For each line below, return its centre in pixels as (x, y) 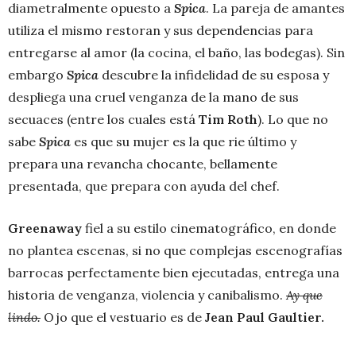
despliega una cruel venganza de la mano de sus (153, 97)
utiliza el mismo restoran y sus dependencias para (161, 31)
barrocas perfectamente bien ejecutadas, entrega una (174, 273)
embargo (37, 75)
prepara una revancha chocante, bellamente (143, 164)
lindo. (24, 317)
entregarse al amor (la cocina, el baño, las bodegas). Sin (176, 53)
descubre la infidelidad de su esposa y (214, 75)
